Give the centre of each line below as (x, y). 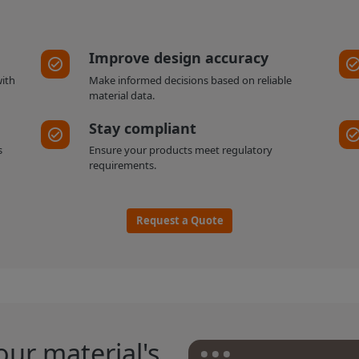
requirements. (122, 165)
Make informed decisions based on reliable (190, 80)
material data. (121, 95)
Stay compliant (142, 129)
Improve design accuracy (178, 58)
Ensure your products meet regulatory (180, 150)
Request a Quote (179, 220)
